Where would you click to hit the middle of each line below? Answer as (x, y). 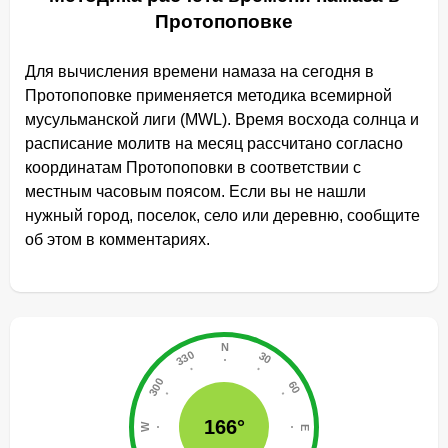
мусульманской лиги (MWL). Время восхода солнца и (222, 119)
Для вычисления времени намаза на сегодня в (199, 71)
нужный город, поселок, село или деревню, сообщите (222, 215)
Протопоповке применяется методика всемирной (208, 95)
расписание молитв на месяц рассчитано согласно (214, 143)
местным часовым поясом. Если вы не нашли (195, 191)
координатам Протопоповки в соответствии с (193, 167)
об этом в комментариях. (117, 239)
